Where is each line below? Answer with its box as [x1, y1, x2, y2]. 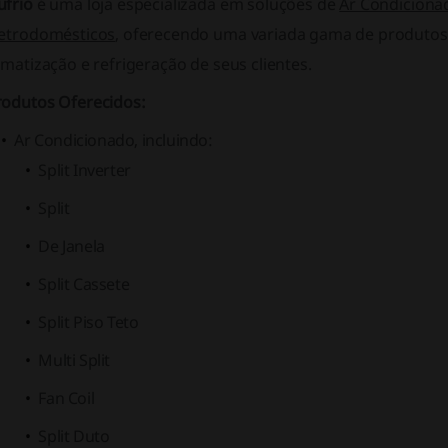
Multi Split [38, 349, 111, 371]
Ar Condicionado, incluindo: [14, 129, 213, 151]
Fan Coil [38, 387, 95, 409]
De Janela [38, 235, 105, 257]
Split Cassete [38, 273, 130, 295]
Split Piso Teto [38, 311, 139, 333]
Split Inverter [38, 159, 131, 181]
